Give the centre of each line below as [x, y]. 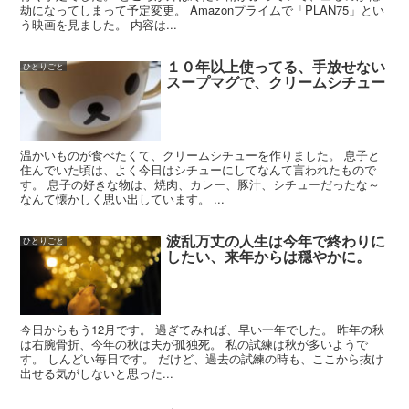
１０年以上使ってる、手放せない [276, 67]
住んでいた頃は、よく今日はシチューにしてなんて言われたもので [199, 169]
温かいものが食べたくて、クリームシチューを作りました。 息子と [200, 154]
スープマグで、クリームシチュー [276, 82]
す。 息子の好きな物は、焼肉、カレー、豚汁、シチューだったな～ [200, 184]
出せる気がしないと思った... [97, 372]
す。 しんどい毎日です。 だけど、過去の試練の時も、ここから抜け [202, 358]
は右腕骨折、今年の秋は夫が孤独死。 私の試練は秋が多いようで [194, 343]
